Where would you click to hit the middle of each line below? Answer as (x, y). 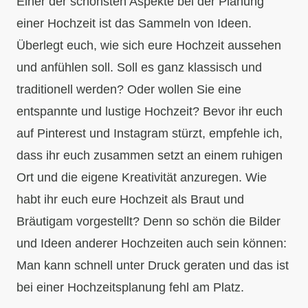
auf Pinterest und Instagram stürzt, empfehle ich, (150, 133)
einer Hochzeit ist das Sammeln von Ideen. (134, 23)
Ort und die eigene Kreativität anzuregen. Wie (142, 177)
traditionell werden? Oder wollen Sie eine (129, 89)
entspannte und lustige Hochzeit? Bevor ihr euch (150, 111)
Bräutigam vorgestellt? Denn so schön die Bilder (148, 221)
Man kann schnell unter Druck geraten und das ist (153, 265)
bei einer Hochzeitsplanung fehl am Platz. (130, 287)
